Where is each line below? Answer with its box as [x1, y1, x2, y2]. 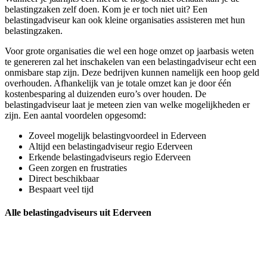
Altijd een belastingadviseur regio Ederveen [29, 141, 193, 152]
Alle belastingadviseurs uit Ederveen [5, 207, 151, 218]
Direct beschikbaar [29, 173, 99, 184]
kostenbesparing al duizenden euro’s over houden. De [5, 89, 206, 100]
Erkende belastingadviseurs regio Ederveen [29, 152, 191, 163]
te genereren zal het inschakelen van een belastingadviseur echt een [5, 57, 256, 67]
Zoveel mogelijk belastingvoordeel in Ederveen [29, 131, 206, 141]
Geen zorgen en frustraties [29, 163, 127, 173]
